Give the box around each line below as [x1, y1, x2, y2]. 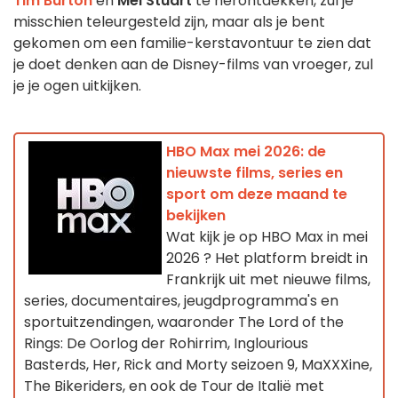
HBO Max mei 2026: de [166, 140, 326, 162]
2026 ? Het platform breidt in [166, 247, 368, 268]
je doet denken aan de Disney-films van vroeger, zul [13, 53, 373, 75]
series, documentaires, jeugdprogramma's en [24, 290, 338, 311]
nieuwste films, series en [166, 162, 343, 183]
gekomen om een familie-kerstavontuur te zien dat [13, 32, 371, 53]
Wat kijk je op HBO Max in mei [166, 226, 368, 247]
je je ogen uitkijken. [13, 75, 141, 96]
